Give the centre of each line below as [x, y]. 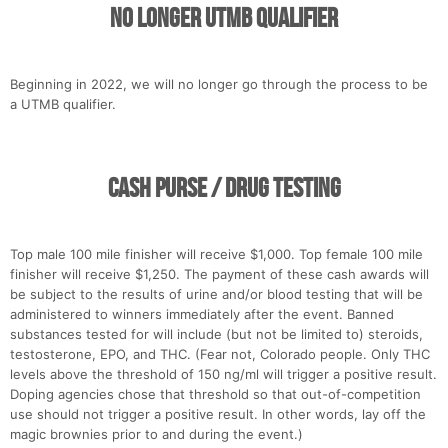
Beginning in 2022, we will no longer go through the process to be [219, 84]
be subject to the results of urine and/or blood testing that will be [216, 294]
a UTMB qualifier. [63, 104]
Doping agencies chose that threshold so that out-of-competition [215, 394]
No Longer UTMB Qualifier [224, 19]
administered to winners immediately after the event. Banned [202, 314]
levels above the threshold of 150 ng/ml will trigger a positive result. [223, 374]
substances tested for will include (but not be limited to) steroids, [216, 334]
